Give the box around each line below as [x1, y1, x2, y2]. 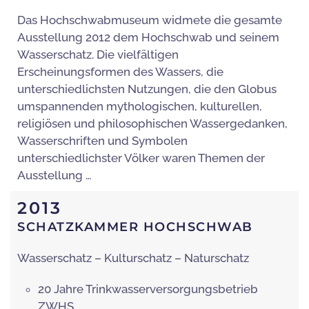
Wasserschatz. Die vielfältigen [17, 48, 179, 62]
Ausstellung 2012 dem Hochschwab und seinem [17, 30, 279, 45]
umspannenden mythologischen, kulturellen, [17, 99, 262, 114]
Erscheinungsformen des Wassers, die [17, 65, 223, 79]
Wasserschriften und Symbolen [17, 134, 188, 148]
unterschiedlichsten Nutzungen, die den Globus [17, 82, 277, 97]
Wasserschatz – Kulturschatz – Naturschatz [17, 251, 249, 266]
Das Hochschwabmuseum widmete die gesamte [17, 13, 282, 28]
